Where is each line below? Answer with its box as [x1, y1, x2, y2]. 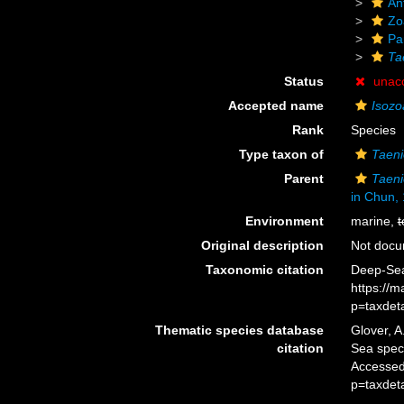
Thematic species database [154, 323, 324, 337]
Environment [244, 214, 324, 228]
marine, [350, 214, 398, 228]
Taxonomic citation [205, 262, 324, 277]
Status [283, 74, 324, 88]
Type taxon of [238, 147, 324, 161]
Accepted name [227, 98, 324, 113]
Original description [200, 238, 324, 252]
